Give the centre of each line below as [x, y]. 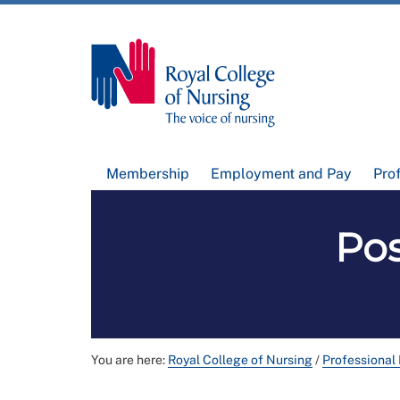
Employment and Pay [281, 174]
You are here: [129, 360]
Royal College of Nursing [240, 360]
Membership [148, 174]
